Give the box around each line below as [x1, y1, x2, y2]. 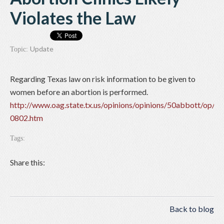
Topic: [10, 45, 30, 53]
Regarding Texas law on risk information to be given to [10, 74, 195, 84]
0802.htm [10, 113, 43, 123]
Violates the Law [10, 7, 136, 28]
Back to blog [169, 204, 214, 214]
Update [30, 44, 53, 53]
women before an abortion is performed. [10, 87, 148, 97]
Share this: [10, 157, 45, 167]
